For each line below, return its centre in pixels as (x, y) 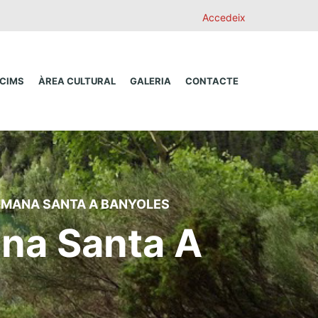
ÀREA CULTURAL (77, 81)
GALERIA (150, 81)
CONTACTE (212, 81)
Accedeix (224, 17)
